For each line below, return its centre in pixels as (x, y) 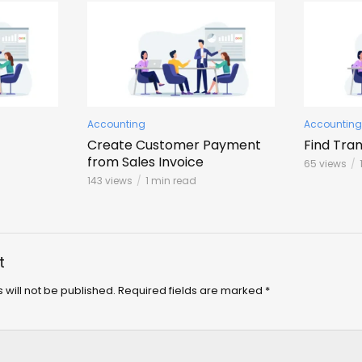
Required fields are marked (192, 291)
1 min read (170, 181)
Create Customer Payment (174, 145)
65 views (325, 164)
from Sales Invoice (145, 162)
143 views (109, 181)
